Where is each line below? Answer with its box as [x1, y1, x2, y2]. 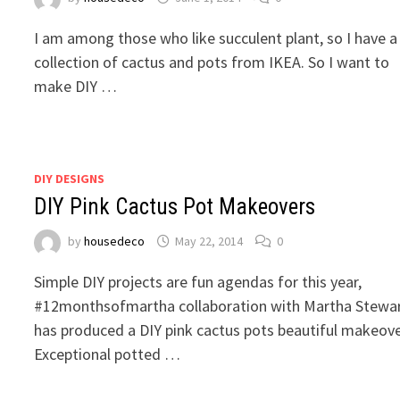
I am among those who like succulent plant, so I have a [34, 27, 398, 48]
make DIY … [34, 75, 118, 96]
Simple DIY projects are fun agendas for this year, [34, 271, 362, 292]
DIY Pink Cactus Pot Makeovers [34, 193, 316, 220]
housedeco [84, 232, 146, 249]
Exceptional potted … [34, 343, 181, 364]
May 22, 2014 [175, 232, 244, 249]
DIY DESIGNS [34, 170, 105, 187]
